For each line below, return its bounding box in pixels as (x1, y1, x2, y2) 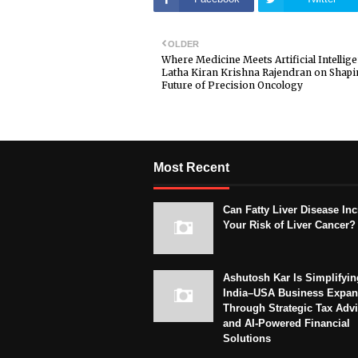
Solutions (223, 332, 271, 344)
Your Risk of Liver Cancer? (223, 218, 356, 231)
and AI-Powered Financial (223, 316, 350, 329)
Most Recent (153, 160, 229, 174)
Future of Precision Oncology (161, 78, 303, 91)
